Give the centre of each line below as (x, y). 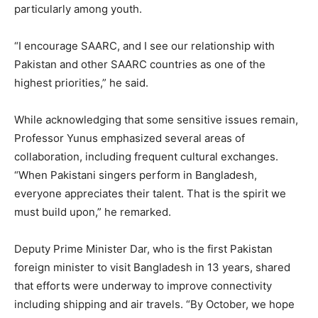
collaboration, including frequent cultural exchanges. (146, 156)
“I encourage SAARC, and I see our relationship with (144, 45)
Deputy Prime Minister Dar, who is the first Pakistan (143, 248)
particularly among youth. (78, 9)
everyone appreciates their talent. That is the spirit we (150, 193)
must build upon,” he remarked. (93, 212)
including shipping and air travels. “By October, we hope (154, 304)
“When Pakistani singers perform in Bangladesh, (136, 175)
